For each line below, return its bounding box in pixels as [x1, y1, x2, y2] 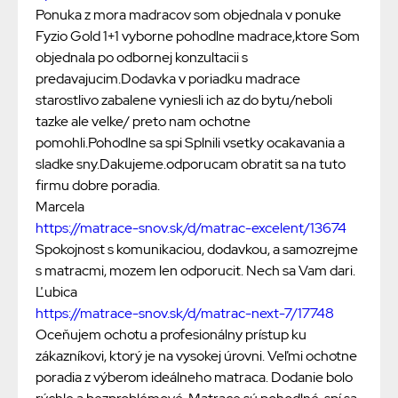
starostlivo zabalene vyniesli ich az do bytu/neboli [36, 91, 332, 110]
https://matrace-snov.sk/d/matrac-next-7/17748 [36, 304, 334, 323]
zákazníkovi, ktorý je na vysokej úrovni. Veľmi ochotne [36, 346, 357, 366]
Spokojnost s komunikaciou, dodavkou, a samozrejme [36, 240, 358, 259]
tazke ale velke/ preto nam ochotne [36, 112, 251, 131]
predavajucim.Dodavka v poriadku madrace [36, 69, 300, 89]
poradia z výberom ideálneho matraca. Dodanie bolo [36, 368, 353, 387]
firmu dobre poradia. [36, 176, 160, 195]
